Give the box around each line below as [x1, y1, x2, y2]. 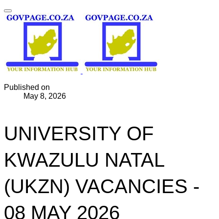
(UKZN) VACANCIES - [4, 175, 199, 197]
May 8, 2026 [23, 92, 66, 100]
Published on [4, 83, 50, 91]
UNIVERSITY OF [4, 123, 153, 144]
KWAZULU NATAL [4, 149, 164, 171]
